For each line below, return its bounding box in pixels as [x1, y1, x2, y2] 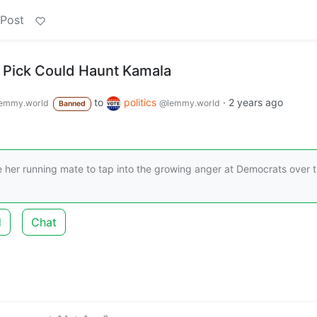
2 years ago [228, 96, 283, 108]
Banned [58, 99, 86, 108]
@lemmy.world [158, 98, 220, 108]
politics [123, 96, 159, 108]
